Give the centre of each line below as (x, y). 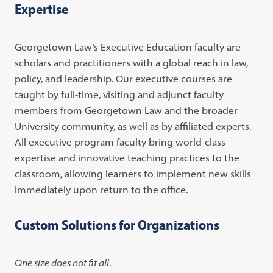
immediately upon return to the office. (101, 190)
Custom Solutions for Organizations (117, 225)
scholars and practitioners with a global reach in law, (133, 63)
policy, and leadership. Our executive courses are (124, 79)
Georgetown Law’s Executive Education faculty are (128, 47)
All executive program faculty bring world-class (120, 142)
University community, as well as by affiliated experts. (133, 126)
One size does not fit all (62, 263)
